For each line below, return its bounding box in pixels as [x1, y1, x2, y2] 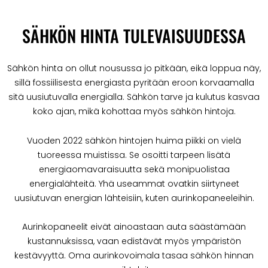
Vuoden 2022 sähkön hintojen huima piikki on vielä [27, 134, 241, 147]
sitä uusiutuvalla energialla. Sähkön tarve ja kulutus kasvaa [8, 91, 260, 103]
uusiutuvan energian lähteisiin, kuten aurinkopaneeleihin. [14, 191, 254, 204]
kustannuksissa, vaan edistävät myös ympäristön [27, 235, 241, 248]
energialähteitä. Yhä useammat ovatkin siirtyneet [29, 177, 239, 190]
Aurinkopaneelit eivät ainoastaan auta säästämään [22, 221, 246, 233]
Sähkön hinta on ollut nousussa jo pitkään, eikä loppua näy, [7, 62, 261, 75]
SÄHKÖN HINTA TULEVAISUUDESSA [22, 23, 246, 48]
